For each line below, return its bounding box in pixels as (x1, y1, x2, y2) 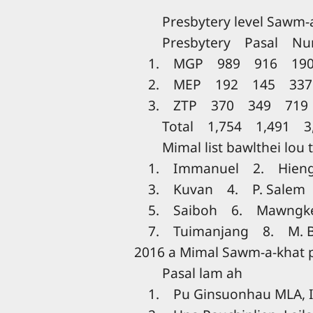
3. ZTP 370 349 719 (134, 95, 308, 115)
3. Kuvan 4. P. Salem (134, 179, 305, 198)
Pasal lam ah (134, 263, 242, 282)
